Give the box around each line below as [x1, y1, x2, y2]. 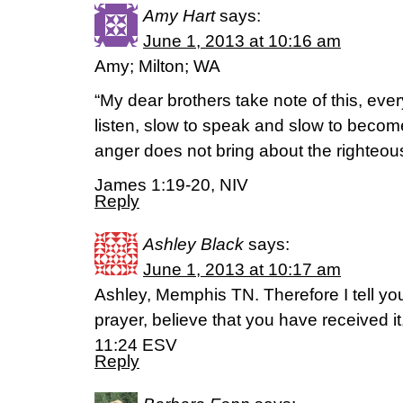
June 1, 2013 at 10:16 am [143, 31, 341, 50]
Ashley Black [143, 235, 244, 254]
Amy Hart [143, 6, 215, 25]
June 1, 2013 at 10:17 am [143, 260, 341, 279]
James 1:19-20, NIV [94, 175, 248, 194]
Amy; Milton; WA [94, 57, 220, 76]
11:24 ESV [94, 336, 177, 354]
